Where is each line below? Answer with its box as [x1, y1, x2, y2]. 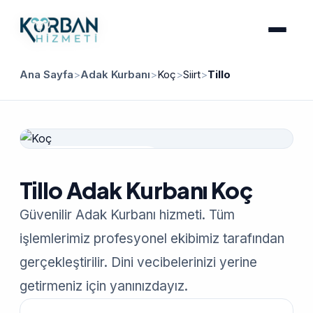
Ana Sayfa [20, 68, 73, 81]
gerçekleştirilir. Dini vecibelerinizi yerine [20, 254, 257, 270]
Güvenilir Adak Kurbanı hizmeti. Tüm [20, 207, 235, 223]
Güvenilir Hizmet [65, 156, 146, 168]
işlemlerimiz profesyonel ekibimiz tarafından [20, 231, 284, 247]
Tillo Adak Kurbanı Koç [20, 176, 252, 204]
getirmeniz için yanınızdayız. [20, 278, 188, 294]
